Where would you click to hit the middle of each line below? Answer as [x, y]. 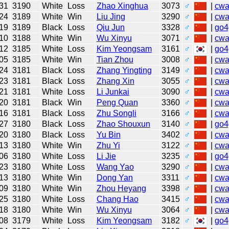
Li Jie [106, 156]
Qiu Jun [110, 27]
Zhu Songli [116, 113]
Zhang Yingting [124, 70]
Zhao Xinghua [122, 6]
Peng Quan [117, 102]
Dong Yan [114, 177]
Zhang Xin [115, 81]
